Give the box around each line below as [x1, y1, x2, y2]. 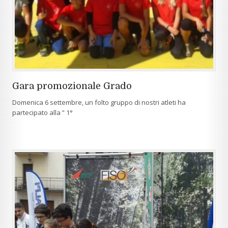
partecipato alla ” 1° [12, 108, 73, 117]
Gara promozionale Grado [12, 81, 132, 91]
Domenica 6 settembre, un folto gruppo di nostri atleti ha [12, 98, 186, 107]
